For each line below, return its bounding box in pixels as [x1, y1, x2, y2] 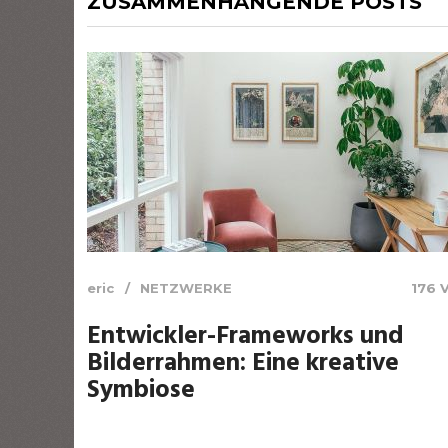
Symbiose [87, 370, 195, 411]
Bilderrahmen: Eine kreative [87, 343, 399, 384]
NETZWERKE [140, 279, 232, 296]
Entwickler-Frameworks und [87, 316, 404, 357]
